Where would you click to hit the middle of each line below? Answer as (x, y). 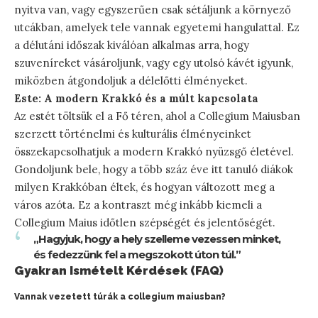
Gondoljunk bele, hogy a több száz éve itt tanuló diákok (154, 169)
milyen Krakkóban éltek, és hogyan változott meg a (144, 187)
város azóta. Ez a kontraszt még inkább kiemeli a (138, 204)
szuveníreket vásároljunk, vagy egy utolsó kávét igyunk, (154, 62)
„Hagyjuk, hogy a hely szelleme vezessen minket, (157, 238)
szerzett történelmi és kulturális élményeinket (133, 133)
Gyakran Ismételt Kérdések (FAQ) (119, 270)
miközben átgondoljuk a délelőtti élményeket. (131, 80)
